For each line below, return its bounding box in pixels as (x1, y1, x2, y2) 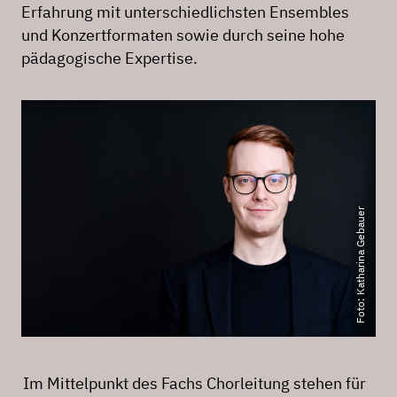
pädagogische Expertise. (21, 48, 198, 68)
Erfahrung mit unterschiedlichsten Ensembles (21, 2, 349, 22)
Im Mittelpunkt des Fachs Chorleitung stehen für (23, 372, 366, 393)
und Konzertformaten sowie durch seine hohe (21, 25, 345, 45)
